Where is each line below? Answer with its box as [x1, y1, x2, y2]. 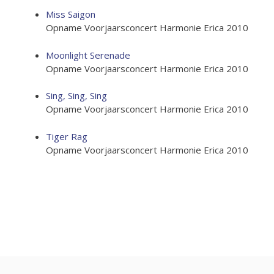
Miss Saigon [46, 8, 95, 20]
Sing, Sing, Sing [46, 89, 107, 102]
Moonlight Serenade [46, 48, 130, 61]
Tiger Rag [46, 130, 87, 143]
